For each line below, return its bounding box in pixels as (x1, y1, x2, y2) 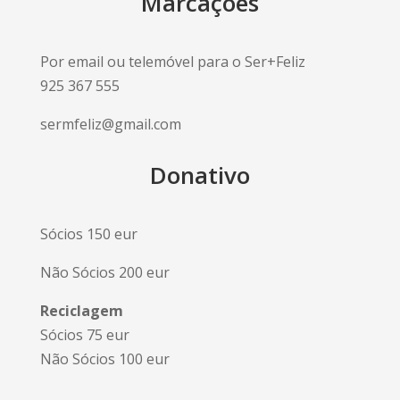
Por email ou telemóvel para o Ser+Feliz (39, 51, 305, 71)
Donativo (149, 158, 250, 191)
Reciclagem (39, 300, 123, 321)
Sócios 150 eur (39, 223, 137, 244)
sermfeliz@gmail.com (39, 113, 181, 134)
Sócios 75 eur (39, 324, 129, 345)
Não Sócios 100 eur (39, 348, 170, 369)
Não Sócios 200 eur (39, 262, 170, 282)
